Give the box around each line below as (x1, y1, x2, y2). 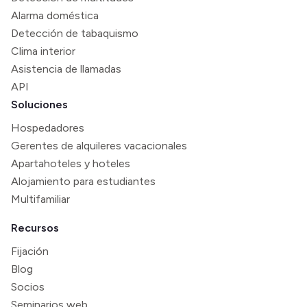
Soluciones (11, 98, 68, 112)
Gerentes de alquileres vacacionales (11, 139, 187, 153)
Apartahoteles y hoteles (11, 157, 130, 171)
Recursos (11, 221, 59, 235)
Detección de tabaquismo (11, 27, 138, 40)
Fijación (11, 245, 49, 258)
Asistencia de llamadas (11, 62, 121, 76)
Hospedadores (11, 121, 84, 135)
